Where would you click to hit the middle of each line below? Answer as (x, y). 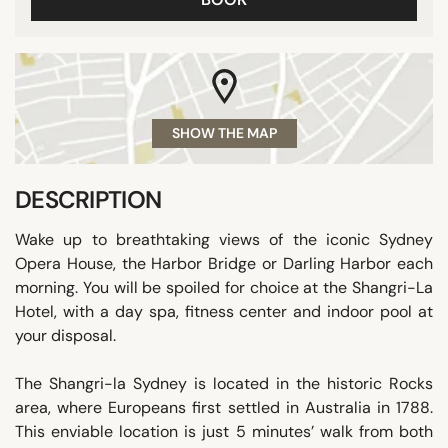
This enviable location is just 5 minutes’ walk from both (224, 431)
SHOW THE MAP (224, 132)
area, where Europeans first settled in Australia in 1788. (224, 407)
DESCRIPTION (88, 199)
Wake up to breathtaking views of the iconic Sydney (224, 239)
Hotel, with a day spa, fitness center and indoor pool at (224, 311)
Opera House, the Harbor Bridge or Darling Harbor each (224, 263)
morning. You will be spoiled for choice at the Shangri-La (224, 287)
